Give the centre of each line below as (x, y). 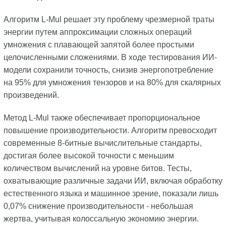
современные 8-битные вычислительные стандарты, (102, 143)
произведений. (31, 95)
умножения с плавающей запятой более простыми (99, 45)
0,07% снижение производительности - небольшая (98, 206)
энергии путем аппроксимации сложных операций (97, 32)
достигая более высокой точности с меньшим (89, 156)
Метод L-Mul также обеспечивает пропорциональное (102, 118)
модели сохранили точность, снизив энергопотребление (108, 70)
